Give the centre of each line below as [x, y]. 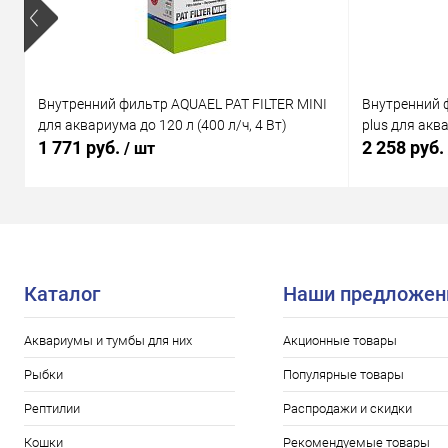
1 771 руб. [81, 148]
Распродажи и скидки [348, 409]
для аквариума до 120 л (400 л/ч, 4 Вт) [162, 124]
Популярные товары [344, 375]
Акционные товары [340, 341]
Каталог [62, 294]
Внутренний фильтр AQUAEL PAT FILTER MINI [182, 103]
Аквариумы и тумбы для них [108, 341]
